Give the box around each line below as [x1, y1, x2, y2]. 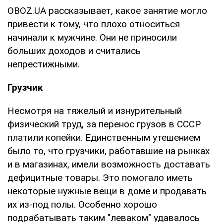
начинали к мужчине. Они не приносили [7, 31, 177, 43]
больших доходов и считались [7, 45, 141, 56]
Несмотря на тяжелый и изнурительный [7, 105, 182, 116]
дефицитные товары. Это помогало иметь [7, 171, 193, 183]
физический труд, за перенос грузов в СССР [7, 118, 201, 130]
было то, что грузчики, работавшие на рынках [7, 145, 210, 157]
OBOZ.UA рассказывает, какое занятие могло [7, 4, 207, 16]
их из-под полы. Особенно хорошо [7, 198, 157, 210]
